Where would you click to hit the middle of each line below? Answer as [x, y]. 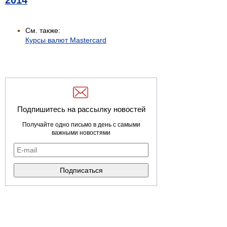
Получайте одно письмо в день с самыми [81, 125]
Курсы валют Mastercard [66, 40]
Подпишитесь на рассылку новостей [81, 109]
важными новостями [81, 133]
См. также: [43, 31]
